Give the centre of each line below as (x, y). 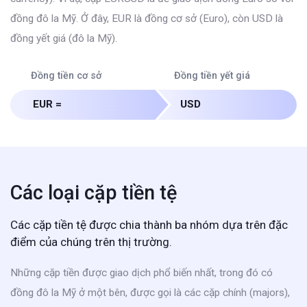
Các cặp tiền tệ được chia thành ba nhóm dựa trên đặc (149, 224)
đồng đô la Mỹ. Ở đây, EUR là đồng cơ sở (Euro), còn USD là (147, 18)
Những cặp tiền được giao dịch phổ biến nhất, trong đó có (142, 272)
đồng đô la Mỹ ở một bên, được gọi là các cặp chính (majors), (150, 292)
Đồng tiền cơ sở (66, 75)
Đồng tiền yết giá (212, 75)
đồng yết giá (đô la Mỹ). (64, 38)
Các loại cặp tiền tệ (94, 192)
